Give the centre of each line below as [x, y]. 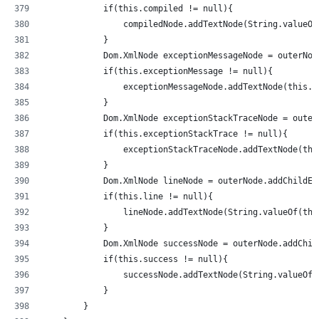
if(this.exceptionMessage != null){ [158, 71]
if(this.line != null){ [128, 196]
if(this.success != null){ [136, 259]
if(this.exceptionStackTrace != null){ [166, 134]
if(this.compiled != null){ [138, 8]
